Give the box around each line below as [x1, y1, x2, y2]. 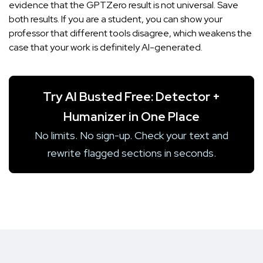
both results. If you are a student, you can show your [9, 13, 222, 26]
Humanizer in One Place [63, 109, 200, 125]
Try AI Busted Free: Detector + [43, 89, 220, 105]
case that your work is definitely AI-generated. [9, 41, 203, 54]
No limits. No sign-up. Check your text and [35, 129, 228, 143]
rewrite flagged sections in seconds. [47, 146, 216, 160]
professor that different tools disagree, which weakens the [9, 27, 252, 40]
